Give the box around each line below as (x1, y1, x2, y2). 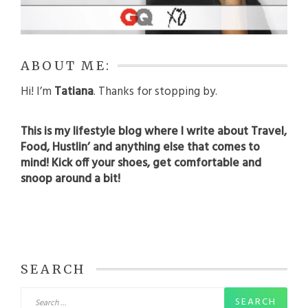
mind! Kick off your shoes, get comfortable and (21, 154, 261, 173)
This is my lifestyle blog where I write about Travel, (21, 122, 287, 142)
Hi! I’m (21, 82, 54, 101)
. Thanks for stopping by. (93, 82, 217, 101)
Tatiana (54, 82, 93, 101)
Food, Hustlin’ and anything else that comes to (21, 138, 260, 157)
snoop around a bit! (21, 170, 120, 189)
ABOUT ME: (21, 57, 111, 74)
